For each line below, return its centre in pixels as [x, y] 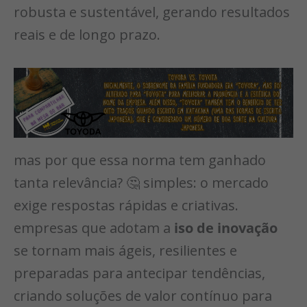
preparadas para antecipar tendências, [139, 273]
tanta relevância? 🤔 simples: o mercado [141, 183]
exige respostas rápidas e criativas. [126, 206]
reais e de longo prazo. [87, 35]
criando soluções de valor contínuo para [143, 296]
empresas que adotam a [94, 228]
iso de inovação [226, 228]
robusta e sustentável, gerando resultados [152, 12]
